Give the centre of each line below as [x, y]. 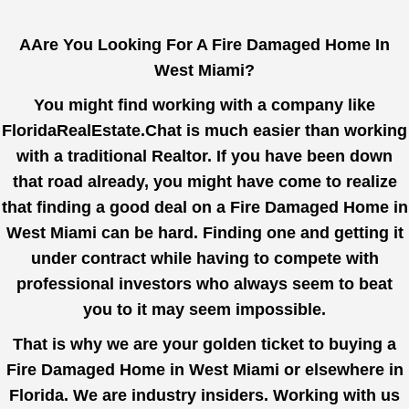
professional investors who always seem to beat [204, 284]
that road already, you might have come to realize [204, 182]
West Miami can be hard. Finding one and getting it [204, 233]
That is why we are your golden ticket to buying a [204, 344]
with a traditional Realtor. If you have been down [204, 156]
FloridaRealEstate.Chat [92, 131]
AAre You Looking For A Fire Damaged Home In [204, 45]
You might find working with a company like [204, 105]
